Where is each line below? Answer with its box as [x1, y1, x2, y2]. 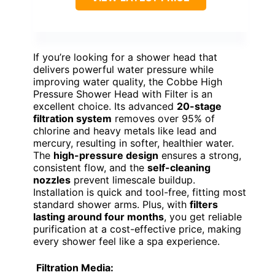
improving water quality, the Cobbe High [33, 75, 222, 88]
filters [190, 198, 218, 211]
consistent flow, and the [33, 161, 147, 174]
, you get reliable [164, 210, 242, 223]
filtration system [33, 112, 112, 125]
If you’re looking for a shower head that [33, 50, 217, 63]
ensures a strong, [158, 149, 241, 161]
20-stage [177, 99, 222, 112]
